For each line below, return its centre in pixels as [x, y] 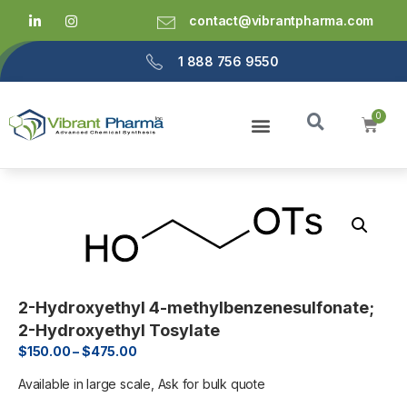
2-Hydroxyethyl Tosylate [119, 331]
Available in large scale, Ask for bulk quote [142, 384]
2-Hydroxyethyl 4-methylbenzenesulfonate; [196, 308]
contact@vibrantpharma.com [282, 20]
